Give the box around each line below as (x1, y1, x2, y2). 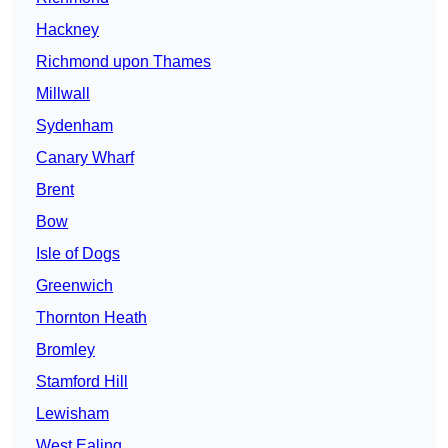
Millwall (36, 85, 90, 103)
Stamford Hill (36, 373, 128, 391)
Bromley (36, 341, 95, 359)
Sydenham (36, 117, 113, 135)
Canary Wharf (36, 149, 134, 167)
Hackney (36, 21, 99, 39)
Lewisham (36, 405, 109, 423)
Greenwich (36, 277, 113, 295)
